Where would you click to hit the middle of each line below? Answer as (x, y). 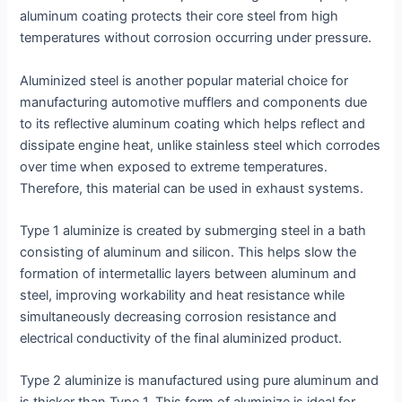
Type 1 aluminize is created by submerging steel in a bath (193, 231)
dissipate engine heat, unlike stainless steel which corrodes (201, 145)
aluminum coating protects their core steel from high (179, 17)
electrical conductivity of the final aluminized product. (181, 339)
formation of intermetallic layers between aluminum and (188, 274)
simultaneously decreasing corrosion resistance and (179, 317)
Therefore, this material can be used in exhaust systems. (192, 188)
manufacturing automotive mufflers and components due (194, 102)
